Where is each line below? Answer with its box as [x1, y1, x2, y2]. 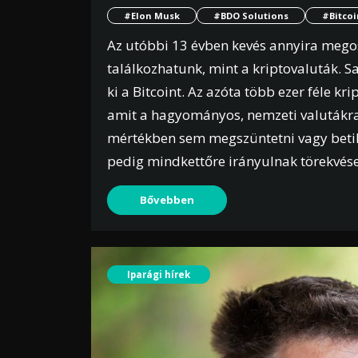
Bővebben [140, 193, 194, 208]
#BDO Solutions [213, 10, 288, 22]
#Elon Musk [124, 10, 180, 22]
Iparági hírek [127, 268, 190, 281]
